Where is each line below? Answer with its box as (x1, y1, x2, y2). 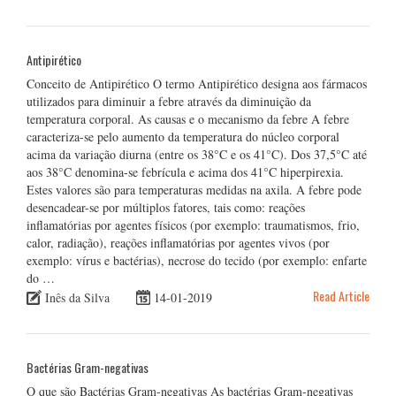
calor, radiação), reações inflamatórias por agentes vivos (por (27, 233, 330, 251)
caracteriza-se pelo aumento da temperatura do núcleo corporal (27, 127, 339, 145)
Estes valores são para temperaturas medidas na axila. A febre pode (27, 180, 362, 198)
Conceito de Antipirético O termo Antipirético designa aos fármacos (27, 74, 367, 92)
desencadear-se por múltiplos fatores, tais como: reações (27, 198, 305, 216)
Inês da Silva (45, 288, 110, 306)
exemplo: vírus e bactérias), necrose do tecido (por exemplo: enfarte (27, 251, 367, 269)
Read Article (313, 286, 369, 305)
